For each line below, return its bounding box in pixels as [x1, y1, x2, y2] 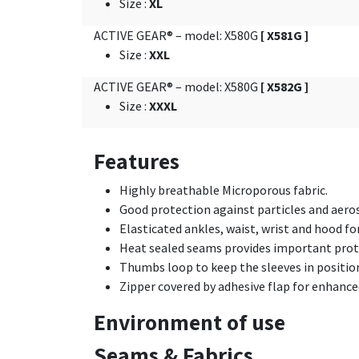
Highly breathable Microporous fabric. [119, 182, 328, 198]
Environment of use [94, 307, 285, 337]
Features [94, 146, 179, 175]
